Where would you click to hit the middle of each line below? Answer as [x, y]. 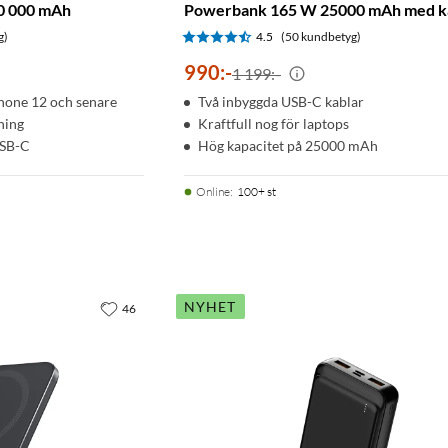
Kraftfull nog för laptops [273, 123]
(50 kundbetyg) [321, 36]
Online [213, 191]
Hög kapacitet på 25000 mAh [288, 145]
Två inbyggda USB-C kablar [281, 101]
